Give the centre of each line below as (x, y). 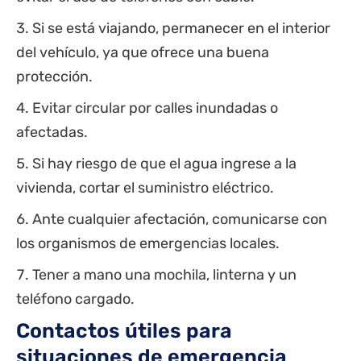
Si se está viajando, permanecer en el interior (181, 29)
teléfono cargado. (75, 299)
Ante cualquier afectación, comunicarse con (180, 220)
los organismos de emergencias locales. (148, 244)
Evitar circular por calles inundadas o (155, 108)
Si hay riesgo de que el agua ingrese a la (164, 164)
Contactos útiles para (124, 331)
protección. (54, 77)
